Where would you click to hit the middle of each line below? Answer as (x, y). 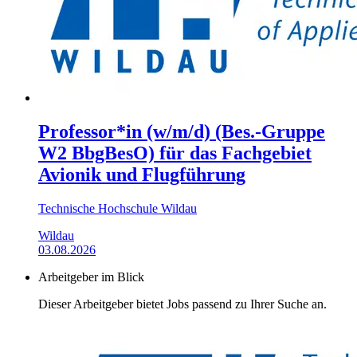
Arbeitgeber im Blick (91, 277)
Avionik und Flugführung (142, 174)
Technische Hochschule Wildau (118, 208)
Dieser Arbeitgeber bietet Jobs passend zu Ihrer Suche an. (182, 304)
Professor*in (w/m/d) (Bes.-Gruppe (182, 131)
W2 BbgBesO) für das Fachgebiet (175, 153)
